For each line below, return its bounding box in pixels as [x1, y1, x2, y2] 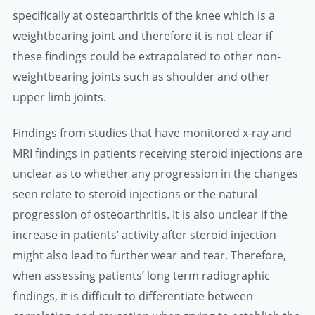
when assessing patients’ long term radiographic [13, 267, 270, 283]
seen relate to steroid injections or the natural [13, 186, 257, 202]
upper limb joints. [13, 89, 106, 105]
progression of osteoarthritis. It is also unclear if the [13, 206, 288, 222]
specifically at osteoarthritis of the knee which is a [13, 8, 275, 24]
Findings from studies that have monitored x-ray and [13, 124, 292, 141]
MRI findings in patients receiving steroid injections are [13, 145, 302, 161]
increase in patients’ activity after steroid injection [13, 226, 276, 243]
